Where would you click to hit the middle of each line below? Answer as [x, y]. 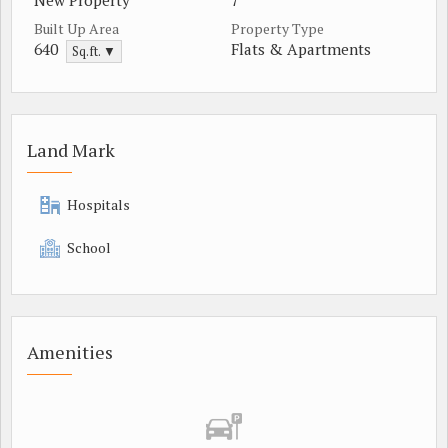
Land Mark [71, 150]
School [89, 247]
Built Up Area [76, 28]
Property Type [277, 28]
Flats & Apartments [301, 49]
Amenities [70, 352]
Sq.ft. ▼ [94, 51]
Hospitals [98, 204]
